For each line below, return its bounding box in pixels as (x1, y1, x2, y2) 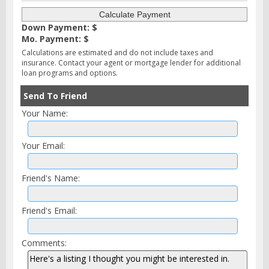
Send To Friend (23, 90, 87, 102)
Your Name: (22, 107, 68, 119)
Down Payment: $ (22, 22, 97, 34)
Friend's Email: (22, 205, 77, 217)
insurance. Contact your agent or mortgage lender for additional (22, 58, 241, 68)
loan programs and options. (22, 68, 118, 79)
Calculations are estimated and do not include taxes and (22, 47, 213, 58)
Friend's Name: (22, 172, 80, 184)
